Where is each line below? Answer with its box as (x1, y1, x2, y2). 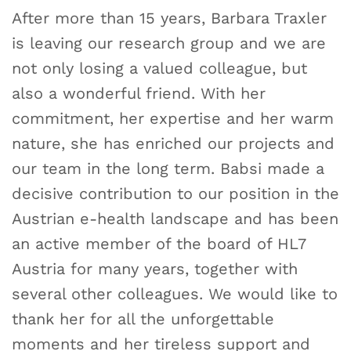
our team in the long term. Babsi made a (12, 158, 324, 178)
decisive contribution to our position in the (12, 183, 339, 203)
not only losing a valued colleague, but (12, 58, 307, 78)
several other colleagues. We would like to (12, 284, 338, 303)
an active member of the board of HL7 (12, 233, 306, 253)
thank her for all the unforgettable (12, 309, 274, 328)
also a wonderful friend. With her (12, 83, 266, 103)
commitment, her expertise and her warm (12, 108, 334, 128)
